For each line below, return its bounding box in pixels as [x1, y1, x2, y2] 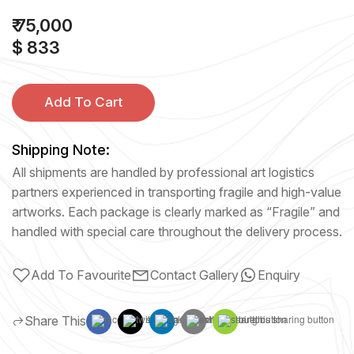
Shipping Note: [12, 141, 110, 158]
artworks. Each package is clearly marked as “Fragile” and [12, 203, 340, 220]
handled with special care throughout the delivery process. [12, 223, 342, 239]
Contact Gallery [150, 266, 239, 283]
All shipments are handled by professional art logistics [12, 164, 314, 180]
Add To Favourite [31, 266, 131, 283]
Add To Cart [44, 94, 122, 111]
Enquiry [258, 266, 300, 283]
